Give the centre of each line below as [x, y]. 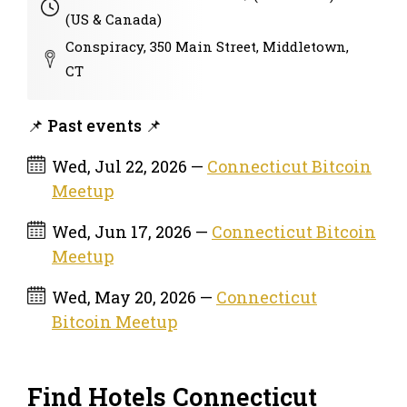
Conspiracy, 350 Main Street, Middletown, [207, 46]
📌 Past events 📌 [94, 125]
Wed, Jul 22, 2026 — [129, 166]
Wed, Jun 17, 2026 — [132, 231]
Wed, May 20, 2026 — [134, 297]
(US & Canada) [114, 19]
